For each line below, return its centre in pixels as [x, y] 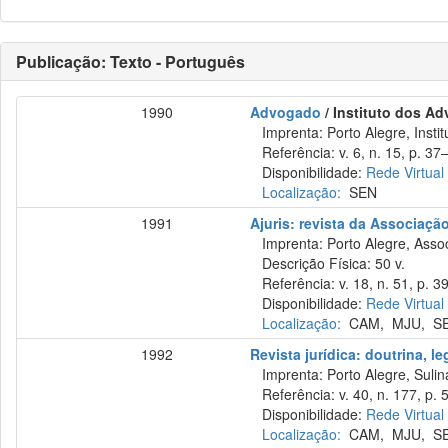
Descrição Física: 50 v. [328, 263]
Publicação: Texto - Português [130, 61]
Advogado [286, 112]
